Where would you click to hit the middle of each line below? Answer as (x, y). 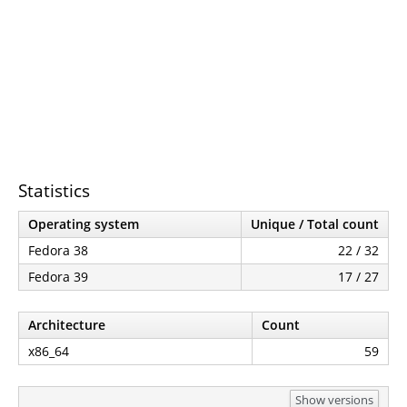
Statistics (54, 191)
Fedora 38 (58, 250)
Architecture (67, 324)
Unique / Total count (315, 223)
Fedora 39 (58, 276)
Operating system (84, 223)
